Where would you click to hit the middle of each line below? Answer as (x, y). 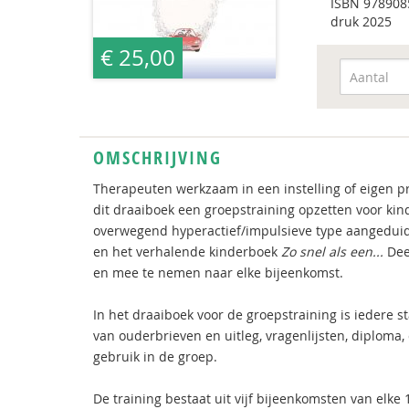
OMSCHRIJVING (157, 157)
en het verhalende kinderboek (187, 252)
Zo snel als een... (332, 252)
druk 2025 (361, 21)
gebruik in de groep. (155, 357)
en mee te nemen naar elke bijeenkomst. (218, 273)
